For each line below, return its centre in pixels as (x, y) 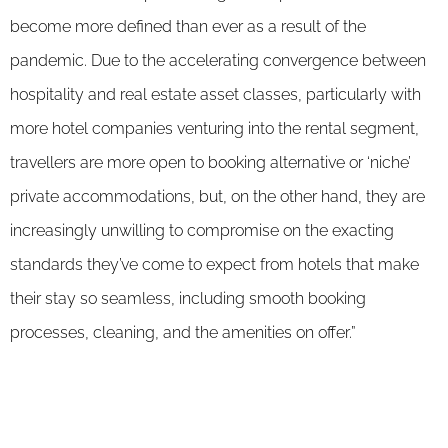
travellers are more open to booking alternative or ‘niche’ (210, 162)
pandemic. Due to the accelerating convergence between (218, 60)
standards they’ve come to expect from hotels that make (214, 264)
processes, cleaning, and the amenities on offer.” (183, 332)
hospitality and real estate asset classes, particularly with (215, 94)
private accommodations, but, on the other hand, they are (217, 196)
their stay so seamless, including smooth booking (188, 298)
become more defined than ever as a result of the (188, 26)
